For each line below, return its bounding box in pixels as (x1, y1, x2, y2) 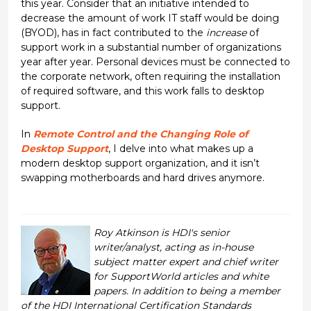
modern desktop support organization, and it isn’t (20, 157, 260, 170)
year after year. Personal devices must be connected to (20, 56, 290, 69)
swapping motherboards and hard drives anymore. (20, 171, 264, 185)
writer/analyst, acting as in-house (93, 241, 253, 254)
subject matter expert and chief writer (93, 255, 278, 269)
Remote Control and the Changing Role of (33, 128, 248, 141)
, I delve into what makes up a (108, 142, 253, 155)
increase (205, 26, 246, 40)
